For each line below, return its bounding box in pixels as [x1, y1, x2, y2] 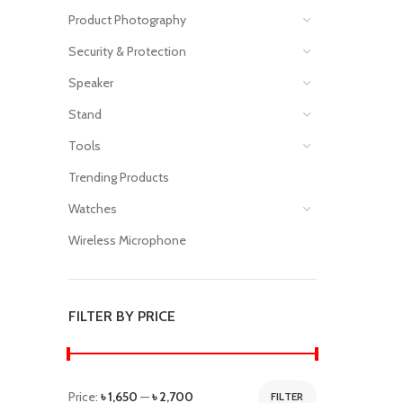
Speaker [68, 75, 113, 91]
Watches [68, 201, 117, 217]
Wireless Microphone [68, 232, 186, 248]
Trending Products [68, 169, 169, 185]
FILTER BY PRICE [68, 308, 175, 325]
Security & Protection [68, 43, 186, 59]
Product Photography [68, 12, 186, 28]
